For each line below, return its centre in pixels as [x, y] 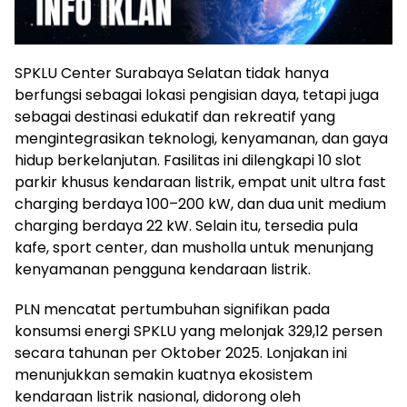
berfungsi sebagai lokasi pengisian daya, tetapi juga [197, 94]
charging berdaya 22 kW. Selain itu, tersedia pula [186, 225]
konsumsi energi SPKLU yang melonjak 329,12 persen [199, 331]
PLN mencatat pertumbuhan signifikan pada [172, 309]
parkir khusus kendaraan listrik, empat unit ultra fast [200, 182]
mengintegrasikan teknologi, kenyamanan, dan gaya [201, 138]
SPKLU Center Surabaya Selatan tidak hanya [172, 73]
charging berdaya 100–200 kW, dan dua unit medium [200, 203]
